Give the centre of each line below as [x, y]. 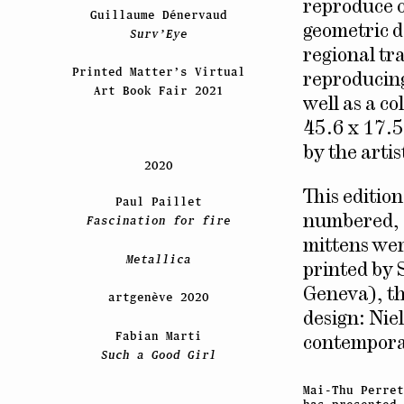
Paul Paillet [158, 202]
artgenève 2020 [158, 298]
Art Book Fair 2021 [158, 91]
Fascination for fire [158, 221]
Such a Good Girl [158, 354]
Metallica [158, 259]
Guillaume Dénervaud [158, 14]
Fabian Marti [158, 335]
